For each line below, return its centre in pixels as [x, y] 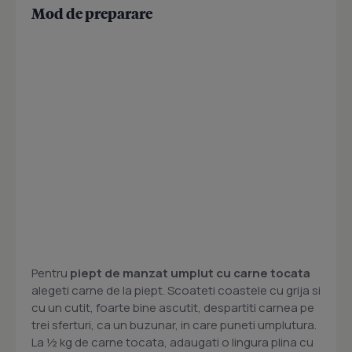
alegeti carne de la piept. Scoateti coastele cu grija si [176, 290]
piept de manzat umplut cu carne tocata [190, 273]
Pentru [51, 273]
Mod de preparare [92, 13]
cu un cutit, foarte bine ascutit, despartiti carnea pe [173, 308]
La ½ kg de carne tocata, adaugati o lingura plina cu [172, 342]
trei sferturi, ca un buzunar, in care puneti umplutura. [174, 325]
